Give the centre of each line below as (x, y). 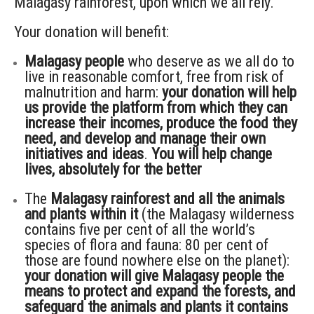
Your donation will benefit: (91, 32)
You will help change (212, 153)
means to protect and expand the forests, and (160, 291)
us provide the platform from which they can (156, 107)
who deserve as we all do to (209, 61)
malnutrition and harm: (93, 92)
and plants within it (81, 214)
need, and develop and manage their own (145, 138)
